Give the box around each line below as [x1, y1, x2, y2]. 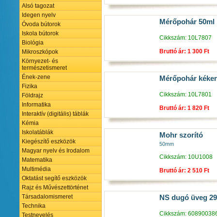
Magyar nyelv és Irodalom [22, 147, 90, 154]
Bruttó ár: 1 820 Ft [159, 104, 209, 111]
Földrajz [22, 92, 43, 99]
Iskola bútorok [22, 30, 59, 37]
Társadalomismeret [22, 193, 73, 200]
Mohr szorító [159, 131, 203, 139]
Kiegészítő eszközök [22, 138, 76, 145]
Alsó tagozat [22, 2, 54, 9]
